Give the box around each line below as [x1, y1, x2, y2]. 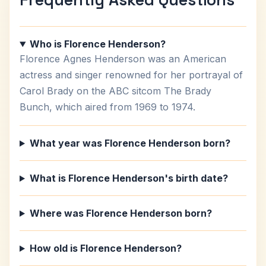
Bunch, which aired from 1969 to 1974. [20, 101, 195, 113]
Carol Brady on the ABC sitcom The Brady [20, 85, 211, 97]
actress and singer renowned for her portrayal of [20, 69, 243, 81]
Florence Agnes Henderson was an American [20, 53, 226, 65]
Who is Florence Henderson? [29, 38, 166, 50]
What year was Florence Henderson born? [29, 137, 230, 149]
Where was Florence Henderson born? [29, 207, 212, 219]
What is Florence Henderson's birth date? [29, 172, 228, 184]
